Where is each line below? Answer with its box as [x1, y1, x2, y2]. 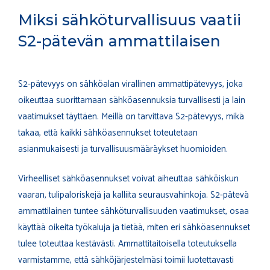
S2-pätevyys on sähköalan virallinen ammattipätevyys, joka [18, 76, 243, 92]
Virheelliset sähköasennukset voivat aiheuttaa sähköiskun [18, 171, 239, 187]
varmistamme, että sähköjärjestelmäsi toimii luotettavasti [18, 253, 234, 268]
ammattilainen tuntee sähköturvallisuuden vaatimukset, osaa [18, 204, 249, 219]
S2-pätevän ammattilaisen [18, 31, 221, 50]
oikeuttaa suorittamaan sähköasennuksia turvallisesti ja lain [18, 92, 245, 108]
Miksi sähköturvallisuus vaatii [18, 10, 241, 29]
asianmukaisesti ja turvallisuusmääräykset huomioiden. [18, 141, 228, 157]
